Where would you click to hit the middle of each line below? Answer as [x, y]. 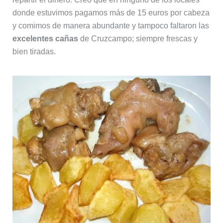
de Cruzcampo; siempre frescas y [138, 39]
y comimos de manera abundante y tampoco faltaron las [111, 26]
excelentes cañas [45, 39]
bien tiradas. [34, 52]
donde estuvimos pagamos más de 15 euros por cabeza [111, 13]
